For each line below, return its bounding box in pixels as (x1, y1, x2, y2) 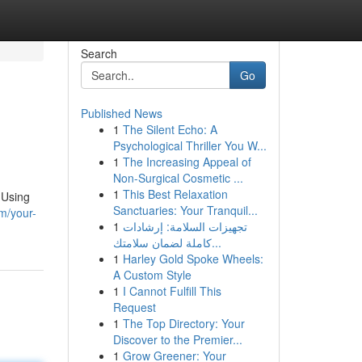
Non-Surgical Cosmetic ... (112, 170, 243, 186)
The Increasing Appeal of (122, 154, 251, 170)
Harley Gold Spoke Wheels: (122, 250, 263, 267)
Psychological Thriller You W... (112, 137, 267, 154)
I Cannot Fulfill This (122, 283, 221, 299)
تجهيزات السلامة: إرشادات (122, 218, 247, 234)
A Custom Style (112, 267, 192, 283)
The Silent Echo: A (122, 121, 217, 137)
